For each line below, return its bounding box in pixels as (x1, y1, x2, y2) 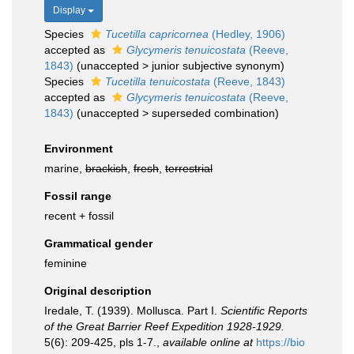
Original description (44, 284, 152, 297)
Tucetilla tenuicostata (105, 75, 210, 88)
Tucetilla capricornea (105, 28, 209, 40)
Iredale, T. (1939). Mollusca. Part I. (44, 304, 220, 317)
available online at (163, 336, 253, 348)
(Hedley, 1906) (209, 28, 285, 40)
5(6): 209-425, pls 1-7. (44, 336, 156, 348)
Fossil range (44, 190, 111, 202)
